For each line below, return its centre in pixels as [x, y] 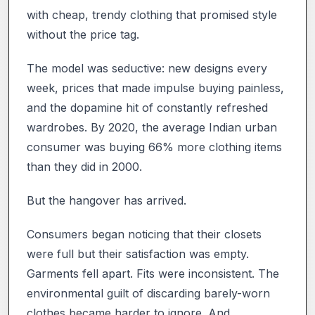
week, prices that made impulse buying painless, [155, 88]
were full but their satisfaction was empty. [138, 253]
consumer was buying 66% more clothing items [154, 147]
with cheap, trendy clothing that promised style [152, 14]
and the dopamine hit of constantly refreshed [147, 107]
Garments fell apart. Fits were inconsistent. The [153, 273]
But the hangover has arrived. [107, 200]
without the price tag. [83, 34]
